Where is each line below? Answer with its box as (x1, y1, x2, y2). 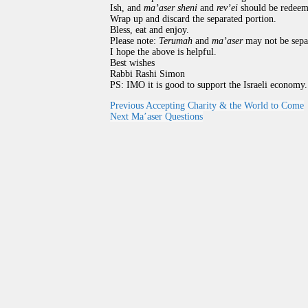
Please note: (110, 36, 159, 47)
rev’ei (214, 3, 238, 14)
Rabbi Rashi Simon (110, 69, 185, 80)
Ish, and (110, 3, 144, 14)
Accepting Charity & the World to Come (146, 100, 304, 111)
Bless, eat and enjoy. (110, 25, 189, 36)
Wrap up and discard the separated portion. (110, 14, 276, 25)
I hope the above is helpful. (110, 47, 217, 58)
